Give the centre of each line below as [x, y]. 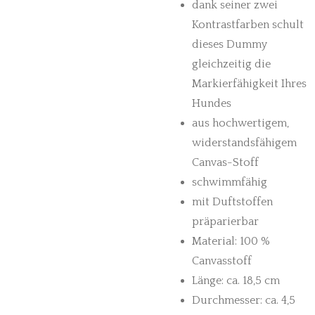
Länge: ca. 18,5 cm [236, 281]
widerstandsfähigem [244, 143]
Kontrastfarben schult [248, 25]
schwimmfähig [230, 182]
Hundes [212, 103]
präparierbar [225, 221]
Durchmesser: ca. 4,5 [244, 300]
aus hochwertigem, [240, 123]
